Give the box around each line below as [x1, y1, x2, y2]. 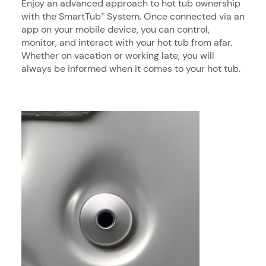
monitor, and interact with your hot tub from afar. [21, 36, 232, 49]
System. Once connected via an [104, 9, 245, 23]
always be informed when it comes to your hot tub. [21, 62, 240, 75]
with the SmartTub [21, 9, 101, 23]
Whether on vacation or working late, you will [21, 49, 214, 62]
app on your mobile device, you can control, [21, 23, 210, 36]
